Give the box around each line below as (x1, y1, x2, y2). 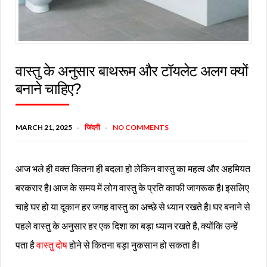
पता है (15, 238, 36, 250)
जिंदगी (85, 122, 100, 132)
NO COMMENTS (113, 122, 169, 132)
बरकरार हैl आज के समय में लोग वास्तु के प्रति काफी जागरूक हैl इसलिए (15, 181, 249, 193)
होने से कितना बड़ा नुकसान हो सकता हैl (67, 238, 199, 250)
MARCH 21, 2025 (15, 122, 72, 132)
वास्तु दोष (36, 238, 67, 250)
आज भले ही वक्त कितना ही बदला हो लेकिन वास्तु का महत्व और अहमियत (15, 162, 250, 174)
